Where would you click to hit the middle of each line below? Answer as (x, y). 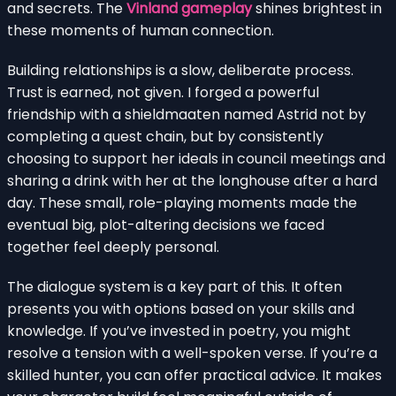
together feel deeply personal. (113, 247)
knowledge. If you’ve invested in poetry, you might (179, 331)
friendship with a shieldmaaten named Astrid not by (187, 114)
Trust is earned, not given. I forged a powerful (163, 92)
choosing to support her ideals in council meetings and (196, 158)
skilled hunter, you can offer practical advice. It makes (194, 375)
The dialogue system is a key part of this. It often (175, 286)
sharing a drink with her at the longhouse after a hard (192, 180)
